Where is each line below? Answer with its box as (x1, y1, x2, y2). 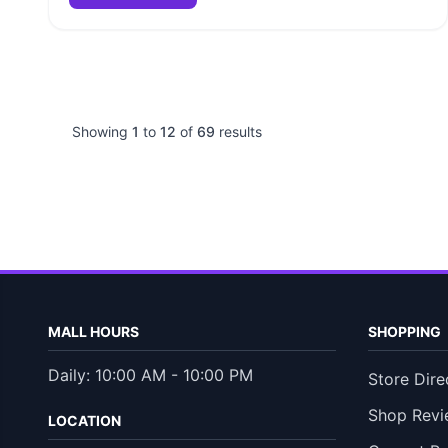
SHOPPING (368, 323, 441, 340)
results (215, 123, 262, 140)
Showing (72, 123, 132, 140)
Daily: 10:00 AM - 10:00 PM (48, 365, 253, 385)
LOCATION (48, 412, 121, 429)
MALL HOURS (48, 323, 139, 340)
